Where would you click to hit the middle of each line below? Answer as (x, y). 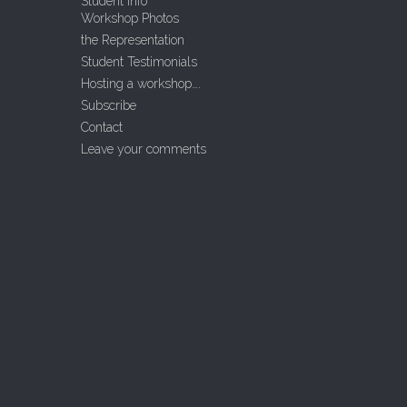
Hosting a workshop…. (140, 84)
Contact (101, 127)
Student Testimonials (139, 62)
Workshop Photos (129, 18)
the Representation (132, 40)
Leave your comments (143, 149)
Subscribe (108, 105)
